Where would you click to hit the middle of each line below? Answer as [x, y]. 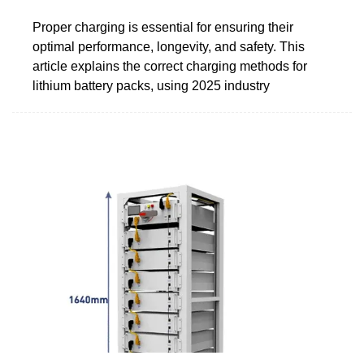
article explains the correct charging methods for [170, 66]
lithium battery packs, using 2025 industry [151, 85]
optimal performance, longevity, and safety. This [169, 46]
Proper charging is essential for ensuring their [163, 27]
